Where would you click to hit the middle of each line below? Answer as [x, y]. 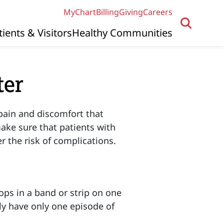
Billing [107, 12]
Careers [158, 12]
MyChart [80, 12]
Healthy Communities [122, 33]
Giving [131, 12]
